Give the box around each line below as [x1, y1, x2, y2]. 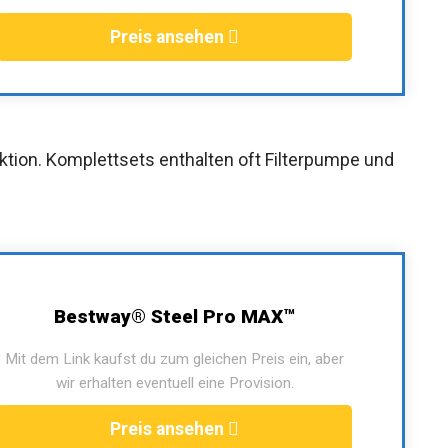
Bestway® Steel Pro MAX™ [54, 304, 295, 328]
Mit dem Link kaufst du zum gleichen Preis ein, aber [5, 349, 344, 368]
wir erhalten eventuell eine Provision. [55, 373, 294, 392]
